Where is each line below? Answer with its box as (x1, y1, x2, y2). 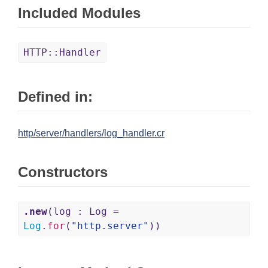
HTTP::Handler (23, 47, 101, 59)
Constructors (18, 164, 108, 181)
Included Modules (18, 5, 141, 22)
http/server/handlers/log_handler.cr (18, 128, 165, 139)
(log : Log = (47, 206, 119, 218)
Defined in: (18, 89, 93, 105)
